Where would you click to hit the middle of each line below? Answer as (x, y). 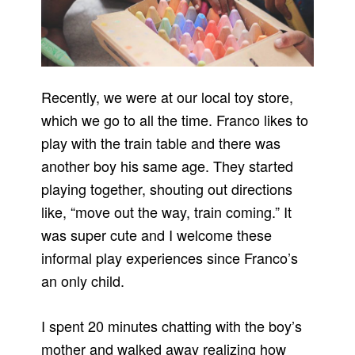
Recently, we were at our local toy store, (168, 97)
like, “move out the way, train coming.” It (167, 212)
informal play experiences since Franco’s (170, 258)
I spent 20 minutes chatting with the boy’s (172, 326)
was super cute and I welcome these (157, 235)
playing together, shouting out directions (167, 189)
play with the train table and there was (161, 143)
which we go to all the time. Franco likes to (175, 120)
